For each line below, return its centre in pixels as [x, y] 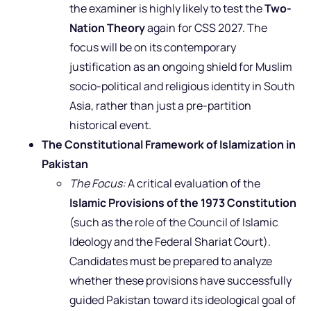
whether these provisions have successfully [180, 280]
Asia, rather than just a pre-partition [160, 105]
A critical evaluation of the [193, 183]
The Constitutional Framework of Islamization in [169, 144]
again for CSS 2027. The [206, 27]
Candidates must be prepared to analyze [171, 261]
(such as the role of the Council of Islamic [174, 222]
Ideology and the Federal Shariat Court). [170, 241]
